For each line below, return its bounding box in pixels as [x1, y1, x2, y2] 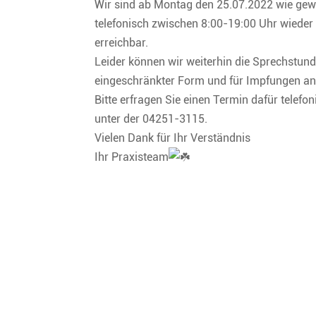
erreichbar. [95, 35, 149, 49]
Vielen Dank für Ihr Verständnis [95, 130, 251, 145]
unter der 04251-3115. [95, 111, 208, 126]
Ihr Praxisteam [95, 150, 169, 164]
